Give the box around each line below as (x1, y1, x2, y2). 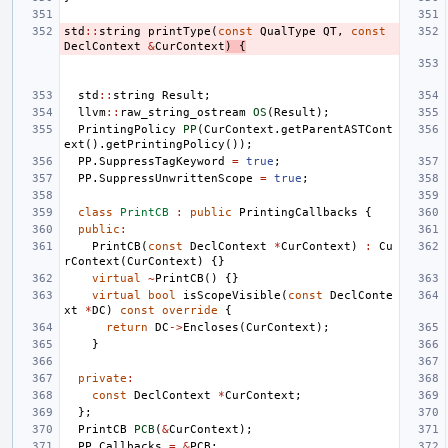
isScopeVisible (183, 288, 281, 302)
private (78, 371, 127, 385)
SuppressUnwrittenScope (99, 171, 253, 185)
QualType (260, 24, 316, 38)
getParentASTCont (281, 122, 393, 136)
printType (148, 24, 211, 38)
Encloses (183, 320, 239, 334)
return (106, 320, 148, 334)
